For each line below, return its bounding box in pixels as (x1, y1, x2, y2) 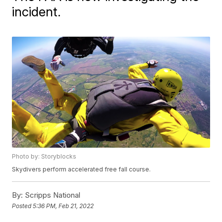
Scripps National (23, 190, 81, 200)
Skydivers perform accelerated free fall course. (12, 166, 151, 173)
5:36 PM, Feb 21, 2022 (33, 202, 94, 210)
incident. (12, 4, 61, 19)
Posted (12, 202, 33, 210)
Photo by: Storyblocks (12, 153, 77, 161)
